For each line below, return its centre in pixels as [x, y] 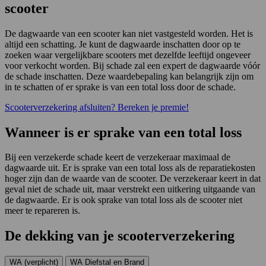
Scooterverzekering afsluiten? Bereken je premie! [97, 107]
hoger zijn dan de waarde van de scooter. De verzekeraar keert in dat [133, 179]
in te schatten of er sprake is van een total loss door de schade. [120, 87]
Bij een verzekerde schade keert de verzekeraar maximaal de [118, 157]
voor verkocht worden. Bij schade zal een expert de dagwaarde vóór [132, 65]
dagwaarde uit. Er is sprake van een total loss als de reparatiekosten [130, 168]
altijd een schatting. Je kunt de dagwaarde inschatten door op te [123, 44]
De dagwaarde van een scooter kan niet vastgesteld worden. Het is [129, 33]
